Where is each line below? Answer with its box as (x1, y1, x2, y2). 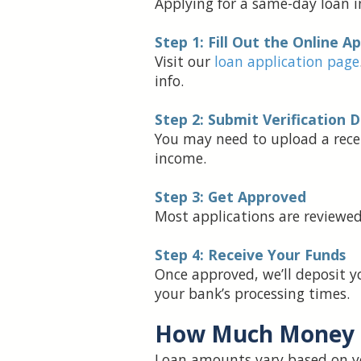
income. (155, 148, 206, 168)
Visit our (155, 52, 214, 72)
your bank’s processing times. (155, 284, 350, 304)
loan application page (214, 52, 359, 72)
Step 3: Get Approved (155, 187, 306, 207)
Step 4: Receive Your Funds (155, 245, 346, 265)
